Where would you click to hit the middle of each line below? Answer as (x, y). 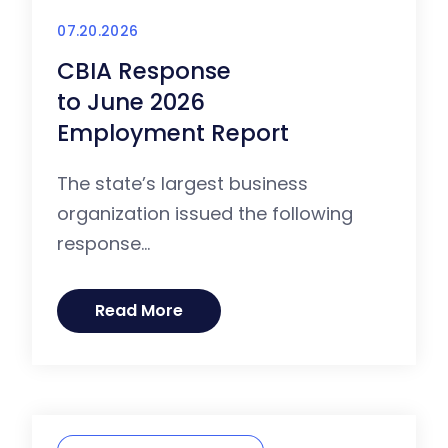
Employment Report (176, 133)
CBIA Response (144, 71)
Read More (139, 311)
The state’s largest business (183, 184)
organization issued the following (205, 214)
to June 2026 (131, 102)
